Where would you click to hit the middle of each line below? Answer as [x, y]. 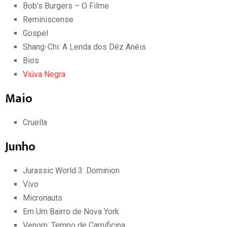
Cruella [35, 122]
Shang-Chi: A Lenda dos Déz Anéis [84, 47]
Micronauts [43, 198]
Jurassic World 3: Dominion [71, 170]
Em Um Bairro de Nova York [71, 211]
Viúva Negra [44, 74]
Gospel [35, 33]
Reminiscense [48, 19]
